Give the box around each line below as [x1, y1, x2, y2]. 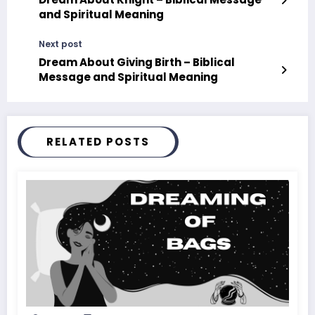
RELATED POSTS [46, 134, 150, 149]
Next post [39, 37, 82, 50]
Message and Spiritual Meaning [39, 69, 218, 84]
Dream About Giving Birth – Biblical [39, 54, 235, 70]
